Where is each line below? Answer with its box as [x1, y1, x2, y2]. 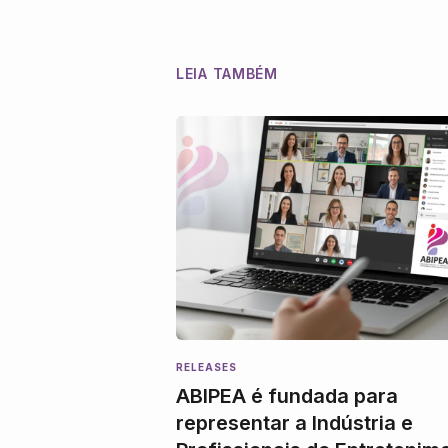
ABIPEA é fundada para [176, 383, 398, 408]
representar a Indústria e [176, 410, 413, 435]
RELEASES [176, 360, 237, 373]
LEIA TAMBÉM [176, 64, 278, 82]
